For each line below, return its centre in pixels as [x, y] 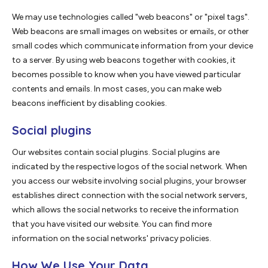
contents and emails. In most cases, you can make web [117, 89]
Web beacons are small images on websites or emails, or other [130, 32]
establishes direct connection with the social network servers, [130, 196]
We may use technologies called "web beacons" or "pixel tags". [131, 17]
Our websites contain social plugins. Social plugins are [116, 153]
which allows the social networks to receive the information [125, 210]
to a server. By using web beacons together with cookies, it [124, 60]
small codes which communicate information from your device [133, 46]
